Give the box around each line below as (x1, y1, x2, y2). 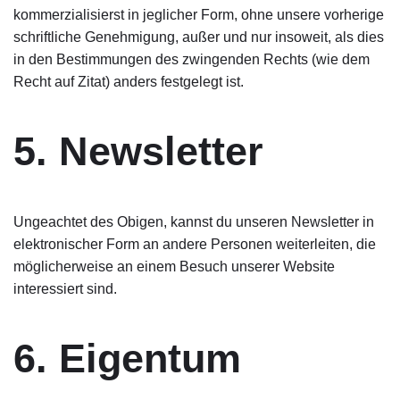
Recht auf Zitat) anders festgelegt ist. (13, 74, 244, 89)
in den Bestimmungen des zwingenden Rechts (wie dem (13, 52, 370, 67)
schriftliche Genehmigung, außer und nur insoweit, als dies (13, 29, 384, 45)
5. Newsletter (13, 129, 263, 174)
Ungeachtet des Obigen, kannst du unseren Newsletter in (13, 214, 374, 229)
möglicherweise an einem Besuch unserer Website (13, 259, 335, 274)
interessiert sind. (13, 281, 117, 296)
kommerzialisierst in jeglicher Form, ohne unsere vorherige (13, 7, 384, 22)
